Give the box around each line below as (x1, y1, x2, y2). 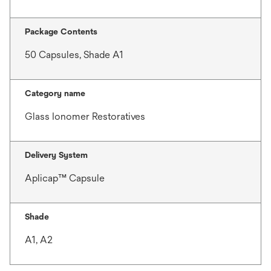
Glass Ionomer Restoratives (25, 110, 145, 122)
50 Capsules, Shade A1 (25, 48, 123, 60)
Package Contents (25, 26, 97, 36)
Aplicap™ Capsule (25, 172, 105, 184)
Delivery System (25, 149, 88, 160)
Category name (25, 88, 85, 98)
